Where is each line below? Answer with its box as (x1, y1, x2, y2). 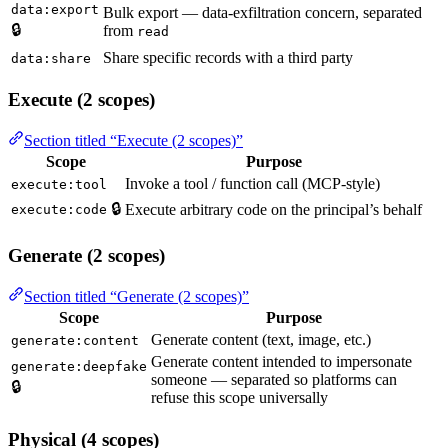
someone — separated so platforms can (151, 371, 397, 389)
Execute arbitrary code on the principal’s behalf (125, 200, 422, 218)
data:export (11, 2, 99, 18)
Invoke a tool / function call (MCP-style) (125, 174, 380, 192)
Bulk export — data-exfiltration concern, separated (103, 4, 422, 22)
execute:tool (11, 176, 107, 192)
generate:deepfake (11, 359, 147, 375)
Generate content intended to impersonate (151, 353, 412, 371)
